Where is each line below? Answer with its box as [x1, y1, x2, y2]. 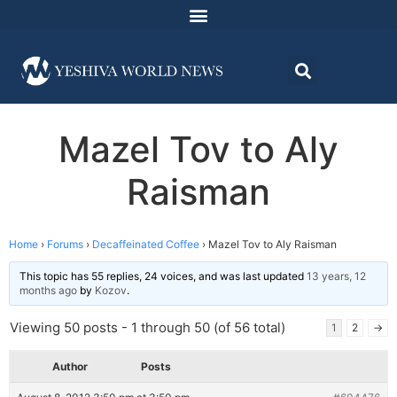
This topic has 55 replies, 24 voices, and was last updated [19, 269, 307, 284]
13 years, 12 [307, 269, 366, 284]
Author [52, 360, 88, 374]
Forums [47, 237, 83, 252]
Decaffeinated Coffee [92, 237, 199, 252]
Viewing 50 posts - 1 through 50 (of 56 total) [10, 319, 285, 337]
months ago [19, 284, 77, 298]
